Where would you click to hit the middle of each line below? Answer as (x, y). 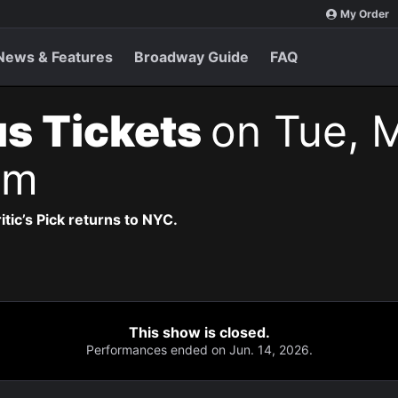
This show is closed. (199, 332)
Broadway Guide (191, 57)
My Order (365, 14)
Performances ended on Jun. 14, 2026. (199, 350)
